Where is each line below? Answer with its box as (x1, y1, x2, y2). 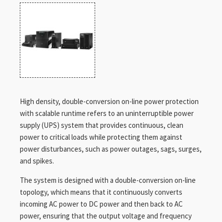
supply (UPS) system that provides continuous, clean (20, 120, 183, 130)
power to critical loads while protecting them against (20, 132, 182, 142)
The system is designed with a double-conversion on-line (20, 175, 196, 185)
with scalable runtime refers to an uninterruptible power (20, 109, 194, 118)
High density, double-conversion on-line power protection (20, 97, 199, 106)
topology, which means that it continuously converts (20, 187, 182, 197)
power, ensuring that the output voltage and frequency (20, 211, 192, 221)
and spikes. (20, 156, 54, 166)
